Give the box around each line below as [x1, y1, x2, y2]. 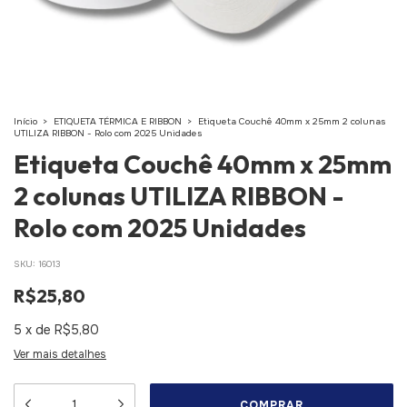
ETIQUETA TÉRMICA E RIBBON [54, 115, 182, 127]
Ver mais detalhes [14, 347, 106, 362]
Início [14, 115, 37, 127]
